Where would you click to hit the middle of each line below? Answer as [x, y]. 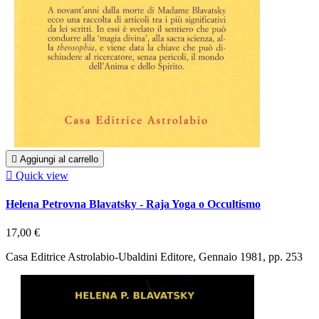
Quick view [42, 176]
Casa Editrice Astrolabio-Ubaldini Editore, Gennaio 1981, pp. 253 [154, 256]
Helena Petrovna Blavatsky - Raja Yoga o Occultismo [133, 204]
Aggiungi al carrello [59, 159]
